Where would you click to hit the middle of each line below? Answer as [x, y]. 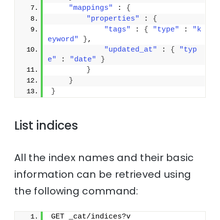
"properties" [113, 19]
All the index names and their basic [104, 157]
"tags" [118, 30]
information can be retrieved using [103, 174]
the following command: [76, 191]
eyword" [63, 40]
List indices [46, 126]
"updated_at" [131, 50]
